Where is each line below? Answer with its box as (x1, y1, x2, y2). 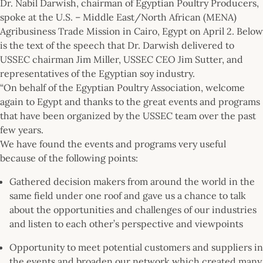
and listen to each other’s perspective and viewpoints (9, 217, 243, 230)
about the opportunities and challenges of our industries (9, 203, 257, 215)
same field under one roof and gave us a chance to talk (9, 189, 246, 201)
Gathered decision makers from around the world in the (9, 175, 255, 187)
